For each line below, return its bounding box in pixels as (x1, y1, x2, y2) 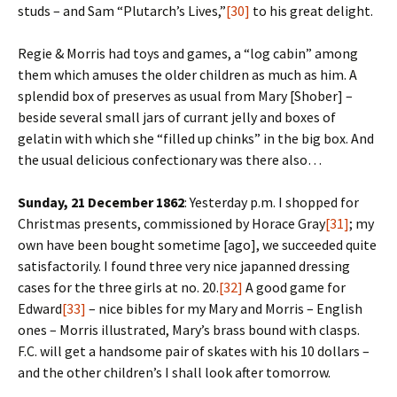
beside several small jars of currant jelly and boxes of (18, 108, 336, 126)
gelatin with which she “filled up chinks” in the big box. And (18, 129, 374, 147)
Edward (18, 300, 62, 317)
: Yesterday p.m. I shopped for (184, 193, 359, 211)
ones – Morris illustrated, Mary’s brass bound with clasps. (18, 321, 360, 339)
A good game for (243, 278, 346, 296)
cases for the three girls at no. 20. (18, 278, 219, 296)
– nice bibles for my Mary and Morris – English (86, 300, 362, 317)
